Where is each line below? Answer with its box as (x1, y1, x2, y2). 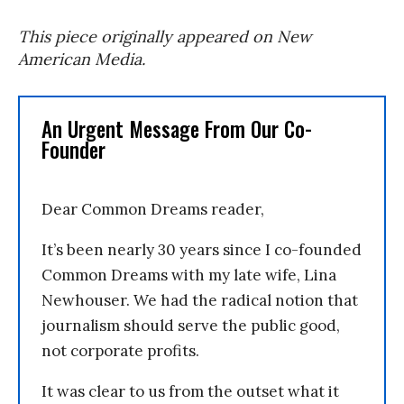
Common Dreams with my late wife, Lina (41, 265, 336, 285)
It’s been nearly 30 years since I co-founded (41, 240, 362, 260)
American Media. (18, 49, 145, 69)
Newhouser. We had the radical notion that (41, 290, 358, 310)
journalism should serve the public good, (41, 316, 340, 335)
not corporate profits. (41, 341, 199, 361)
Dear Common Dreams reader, (41, 199, 264, 219)
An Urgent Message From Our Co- (41, 114, 312, 144)
